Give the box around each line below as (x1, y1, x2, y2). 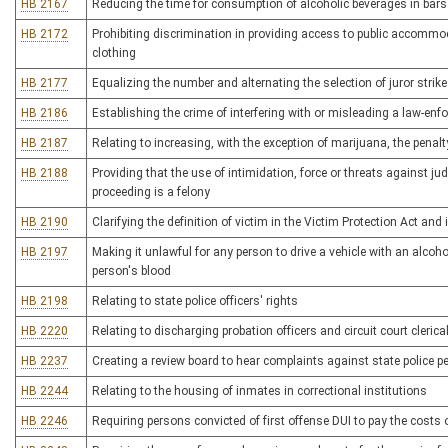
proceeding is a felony (92, 185, 210, 199)
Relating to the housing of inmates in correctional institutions (92, 384, 427, 398)
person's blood (92, 264, 171, 278)
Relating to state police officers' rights (92, 294, 298, 308)
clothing (92, 46, 136, 60)
